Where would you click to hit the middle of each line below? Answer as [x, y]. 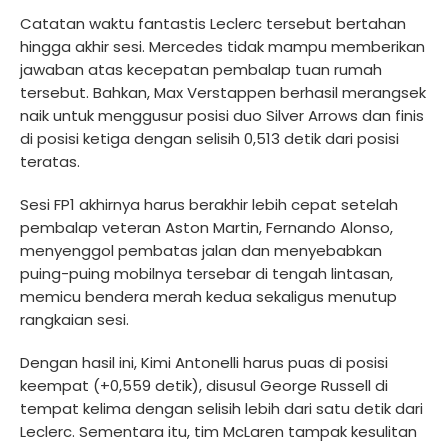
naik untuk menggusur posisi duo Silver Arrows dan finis [222, 115]
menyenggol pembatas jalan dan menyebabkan [201, 250]
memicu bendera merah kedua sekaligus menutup [208, 296]
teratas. [50, 161]
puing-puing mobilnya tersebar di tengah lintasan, [206, 273]
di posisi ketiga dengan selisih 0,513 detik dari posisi [209, 138]
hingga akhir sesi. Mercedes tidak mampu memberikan [222, 46]
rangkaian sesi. [74, 319]
